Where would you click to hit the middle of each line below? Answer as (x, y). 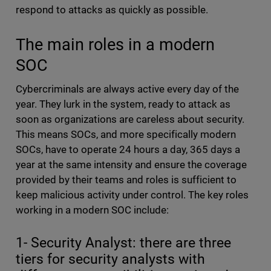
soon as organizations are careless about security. (130, 119)
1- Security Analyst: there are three (123, 243)
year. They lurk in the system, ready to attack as (123, 104)
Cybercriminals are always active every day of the (127, 89)
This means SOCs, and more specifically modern (126, 135)
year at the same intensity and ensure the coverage (131, 165)
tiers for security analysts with (110, 260)
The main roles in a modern (115, 45)
